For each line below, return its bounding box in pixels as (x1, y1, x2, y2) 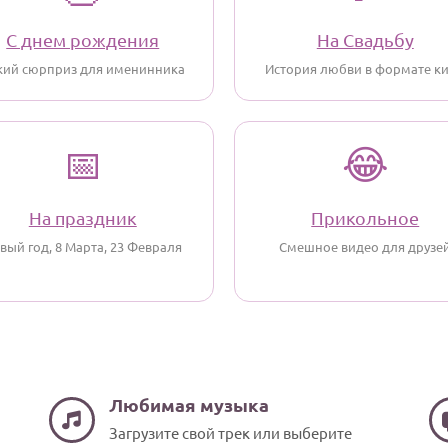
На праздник (28, 207, 137, 228)
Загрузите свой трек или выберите (109, 423, 352, 442)
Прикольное (311, 207, 420, 228)
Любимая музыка (109, 393, 269, 416)
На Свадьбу (316, 29, 414, 50)
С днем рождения (6, 29, 160, 50)
